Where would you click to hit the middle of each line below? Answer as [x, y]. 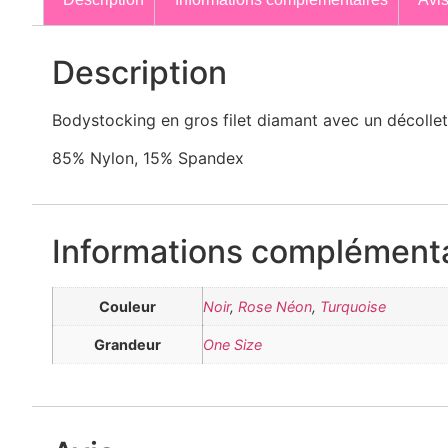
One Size [232, 344]
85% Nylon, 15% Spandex [148, 158]
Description [139, 73]
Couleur [127, 306]
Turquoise [353, 306]
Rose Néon [275, 306]
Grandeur [127, 344]
